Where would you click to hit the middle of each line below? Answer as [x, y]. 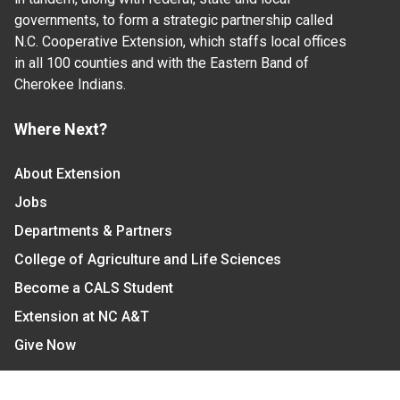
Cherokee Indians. [70, 85]
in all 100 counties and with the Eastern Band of [162, 63]
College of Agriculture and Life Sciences [148, 260]
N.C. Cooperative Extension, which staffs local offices [180, 42]
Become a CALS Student [94, 288]
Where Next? [61, 129]
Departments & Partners [93, 231]
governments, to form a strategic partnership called [174, 21]
